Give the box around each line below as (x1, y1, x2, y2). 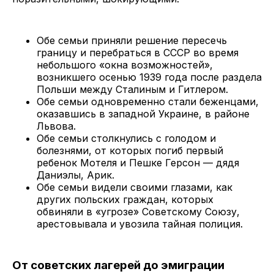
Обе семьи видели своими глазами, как (37, 181, 232, 194)
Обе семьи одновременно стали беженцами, (37, 95, 259, 108)
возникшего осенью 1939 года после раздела (37, 71, 262, 84)
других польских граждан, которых (37, 193, 213, 206)
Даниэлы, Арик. (37, 169, 114, 182)
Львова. (37, 120, 76, 133)
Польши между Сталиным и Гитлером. (37, 83, 228, 96)
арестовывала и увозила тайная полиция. (37, 218, 243, 231)
